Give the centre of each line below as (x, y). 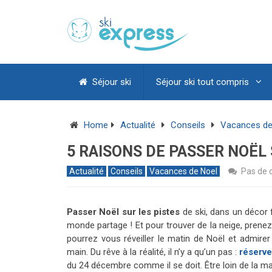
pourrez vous (96, 239)
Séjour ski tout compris (202, 82)
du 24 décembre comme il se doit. (136, 265)
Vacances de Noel (183, 171)
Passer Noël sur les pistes (124, 212)
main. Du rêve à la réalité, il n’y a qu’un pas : (153, 252)
